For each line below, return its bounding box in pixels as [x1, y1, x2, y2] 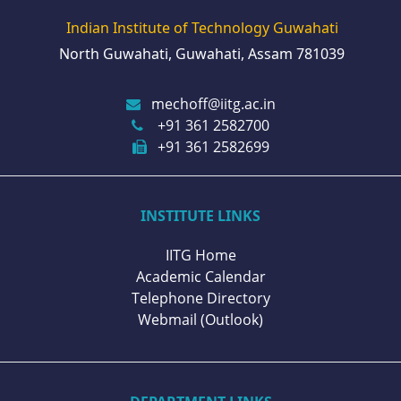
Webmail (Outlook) [138, 310, 263, 330]
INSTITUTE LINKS [141, 205, 260, 226]
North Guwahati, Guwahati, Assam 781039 [59, 43, 346, 64]
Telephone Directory [131, 288, 270, 309]
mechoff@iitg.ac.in [150, 93, 276, 114]
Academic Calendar [135, 267, 266, 287]
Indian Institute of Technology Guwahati [65, 17, 338, 38]
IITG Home [165, 245, 236, 266]
